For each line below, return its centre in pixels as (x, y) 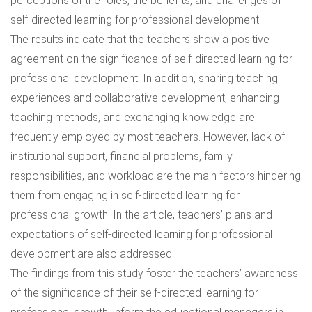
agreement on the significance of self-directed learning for (151, 59)
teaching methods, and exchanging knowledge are (133, 117)
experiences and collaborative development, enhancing (145, 98)
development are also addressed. (92, 254)
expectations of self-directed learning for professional (141, 234)
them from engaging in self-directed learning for (125, 195)
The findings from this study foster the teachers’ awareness (154, 273)
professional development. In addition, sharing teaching (144, 78)
